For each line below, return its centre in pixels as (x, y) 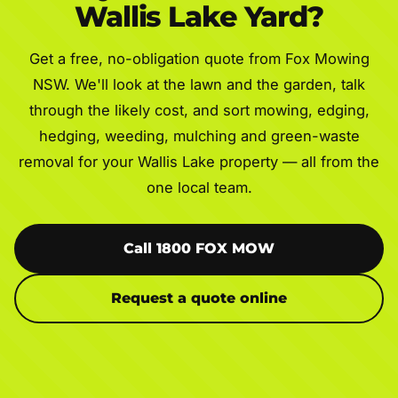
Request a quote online (199, 298)
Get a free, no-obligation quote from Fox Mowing (199, 58)
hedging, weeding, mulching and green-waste (199, 135)
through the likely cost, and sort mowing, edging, (199, 110)
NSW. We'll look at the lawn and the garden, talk (199, 84)
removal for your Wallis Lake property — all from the (199, 161)
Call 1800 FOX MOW (199, 248)
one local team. (199, 187)
